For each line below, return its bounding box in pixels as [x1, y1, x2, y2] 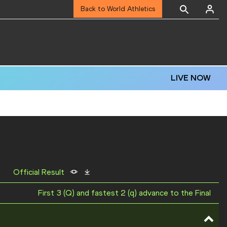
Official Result [13, 167, 64, 177]
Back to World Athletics [81, 5, 155, 13]
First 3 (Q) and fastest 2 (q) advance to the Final [38, 188, 211, 198]
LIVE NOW [171, 73, 211, 83]
